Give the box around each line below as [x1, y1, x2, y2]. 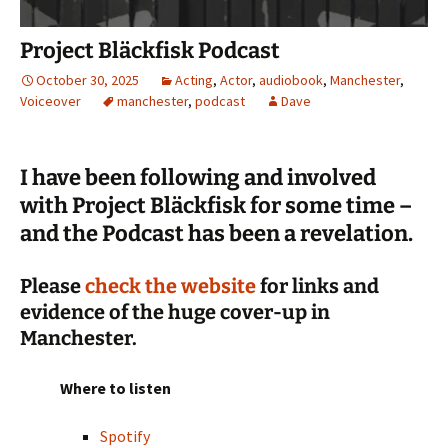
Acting [175, 71, 213, 90]
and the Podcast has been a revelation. [20, 220, 417, 248]
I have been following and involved [20, 164, 376, 192]
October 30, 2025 [36, 71, 139, 90]
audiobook [259, 71, 323, 90]
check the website [85, 274, 260, 299]
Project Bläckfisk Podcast [20, 37, 280, 65]
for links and [260, 274, 379, 299]
